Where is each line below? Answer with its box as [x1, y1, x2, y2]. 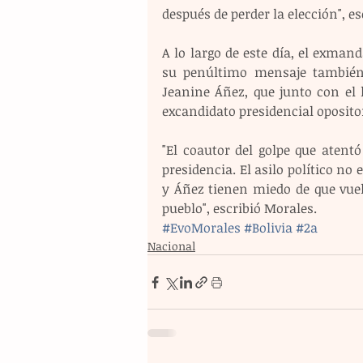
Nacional [147, 238, 195, 254]
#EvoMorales [162, 219, 241, 237]
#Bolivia [244, 219, 293, 237]
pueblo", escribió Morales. [162, 199, 317, 218]
